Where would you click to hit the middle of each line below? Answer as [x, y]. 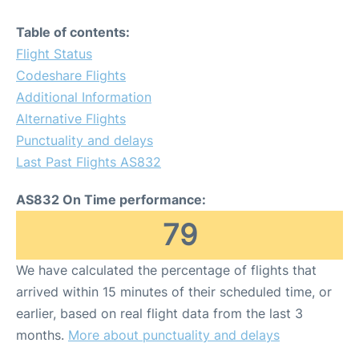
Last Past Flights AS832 [89, 162]
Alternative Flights [71, 119]
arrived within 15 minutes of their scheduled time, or [174, 292]
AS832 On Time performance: [111, 200]
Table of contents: [73, 32]
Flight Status [54, 54]
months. [42, 335]
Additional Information [84, 97]
